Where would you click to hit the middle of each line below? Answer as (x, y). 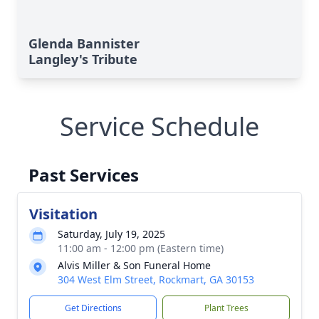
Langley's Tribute (83, 59)
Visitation (63, 214)
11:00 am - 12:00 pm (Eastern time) (141, 248)
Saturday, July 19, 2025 (111, 234)
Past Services (84, 175)
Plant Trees (226, 308)
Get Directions (93, 308)
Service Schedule (159, 126)
